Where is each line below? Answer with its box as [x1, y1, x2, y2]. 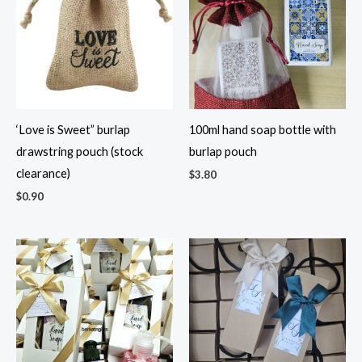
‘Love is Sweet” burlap [16, 122, 130, 137]
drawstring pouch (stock [16, 144, 143, 158]
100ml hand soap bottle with [189, 122, 336, 137]
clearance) [16, 166, 70, 180]
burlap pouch [189, 144, 257, 158]
